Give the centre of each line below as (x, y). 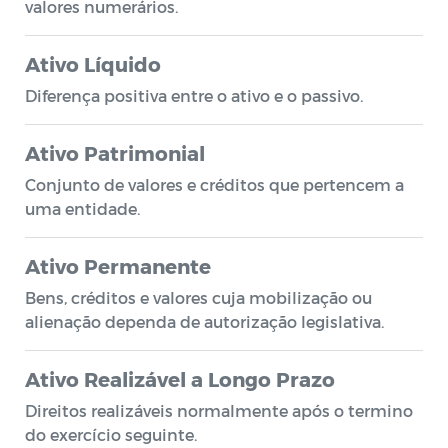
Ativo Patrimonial (115, 153)
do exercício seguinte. (111, 434)
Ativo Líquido (93, 64)
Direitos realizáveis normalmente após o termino (219, 410)
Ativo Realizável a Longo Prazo (180, 379)
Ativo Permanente (118, 266)
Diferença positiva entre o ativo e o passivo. (194, 95)
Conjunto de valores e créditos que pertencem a (214, 184)
